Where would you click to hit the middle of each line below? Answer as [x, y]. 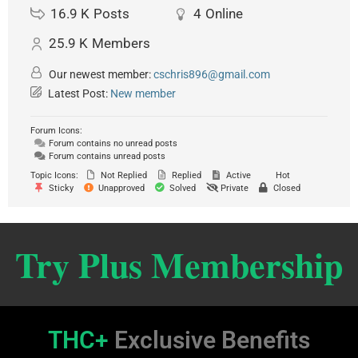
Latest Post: [78, 94]
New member [143, 94]
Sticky [60, 189]
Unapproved [120, 189]
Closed [286, 189]
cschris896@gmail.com [212, 75]
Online [224, 14]
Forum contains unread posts [106, 157]
